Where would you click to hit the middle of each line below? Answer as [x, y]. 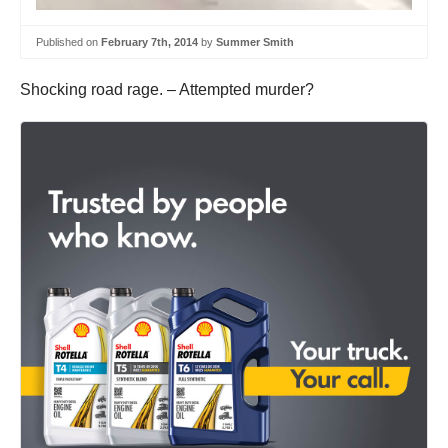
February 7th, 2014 [149, 41]
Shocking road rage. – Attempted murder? [167, 90]
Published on [68, 41]
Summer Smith [255, 41]
